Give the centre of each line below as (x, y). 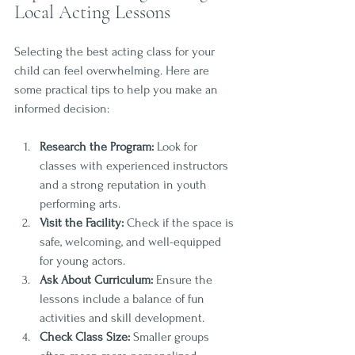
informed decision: (62, 108)
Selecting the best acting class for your (116, 51)
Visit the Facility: (82, 222)
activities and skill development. (122, 317)
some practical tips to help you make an (118, 89)
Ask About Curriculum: (96, 279)
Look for (177, 146)
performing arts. (80, 203)
